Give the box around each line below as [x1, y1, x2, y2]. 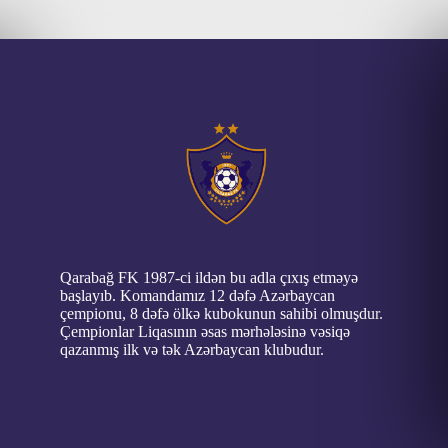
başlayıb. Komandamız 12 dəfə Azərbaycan [60, 287, 335, 304]
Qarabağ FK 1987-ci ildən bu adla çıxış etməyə [60, 269, 358, 286]
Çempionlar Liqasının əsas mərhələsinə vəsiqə [60, 323, 350, 340]
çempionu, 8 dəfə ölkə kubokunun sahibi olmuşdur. [60, 305, 383, 322]
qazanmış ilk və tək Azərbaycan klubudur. [60, 341, 324, 358]
